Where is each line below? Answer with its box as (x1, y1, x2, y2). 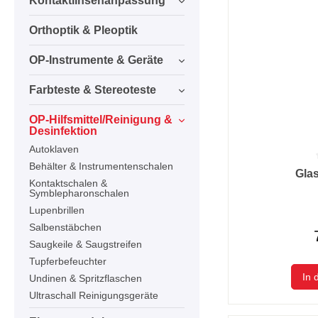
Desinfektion (29, 124, 97, 137)
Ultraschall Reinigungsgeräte (29, 289, 158, 301)
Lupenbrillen (29, 204, 84, 216)
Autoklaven (29, 143, 79, 155)
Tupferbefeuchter (29, 255, 106, 267)
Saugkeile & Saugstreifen (29, 238, 142, 250)
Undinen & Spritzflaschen (29, 272, 142, 284)
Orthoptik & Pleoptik (29, 23, 138, 36)
